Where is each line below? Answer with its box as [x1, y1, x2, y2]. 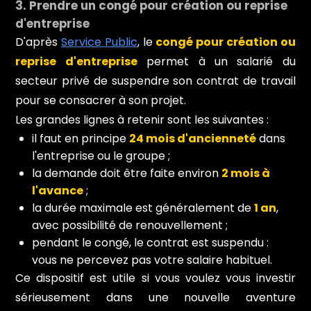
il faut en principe [32, 130, 130, 146]
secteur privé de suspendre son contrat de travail [15, 72, 296, 89]
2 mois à [221, 165, 271, 181]
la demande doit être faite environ [32, 165, 222, 181]
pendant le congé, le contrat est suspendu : [32, 234, 269, 251]
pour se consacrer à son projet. [15, 92, 187, 108]
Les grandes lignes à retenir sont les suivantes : [15, 111, 269, 128]
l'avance [32, 182, 84, 199]
